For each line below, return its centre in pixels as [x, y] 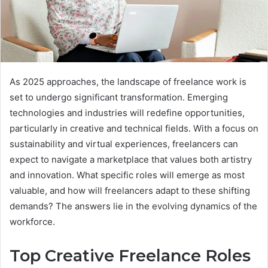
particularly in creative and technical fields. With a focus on [134, 129]
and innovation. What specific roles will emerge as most [127, 175]
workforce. [32, 222]
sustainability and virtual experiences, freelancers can [124, 144]
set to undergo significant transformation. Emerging [119, 98]
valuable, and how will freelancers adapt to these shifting [130, 191]
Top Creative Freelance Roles [130, 256]
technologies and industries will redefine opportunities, [127, 113]
